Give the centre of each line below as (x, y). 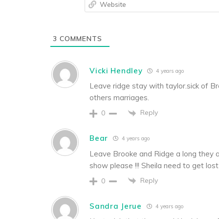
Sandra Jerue (116, 206)
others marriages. (120, 98)
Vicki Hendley (116, 70)
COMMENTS (80, 39)
